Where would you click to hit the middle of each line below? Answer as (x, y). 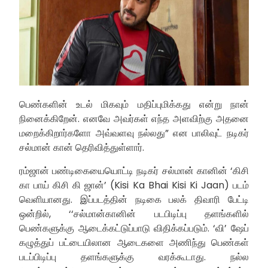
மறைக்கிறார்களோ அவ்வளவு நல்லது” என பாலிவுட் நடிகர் (134, 133)
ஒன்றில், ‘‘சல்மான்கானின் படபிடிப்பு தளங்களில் (134, 214)
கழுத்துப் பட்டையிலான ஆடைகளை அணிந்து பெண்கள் (134, 242)
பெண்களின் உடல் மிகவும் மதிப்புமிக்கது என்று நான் (134, 105)
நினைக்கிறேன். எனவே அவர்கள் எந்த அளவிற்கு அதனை (134, 119)
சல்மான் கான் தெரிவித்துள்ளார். (82, 148)
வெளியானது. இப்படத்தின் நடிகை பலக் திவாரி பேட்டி (134, 199)
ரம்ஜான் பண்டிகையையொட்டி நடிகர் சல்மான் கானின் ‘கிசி (134, 170)
